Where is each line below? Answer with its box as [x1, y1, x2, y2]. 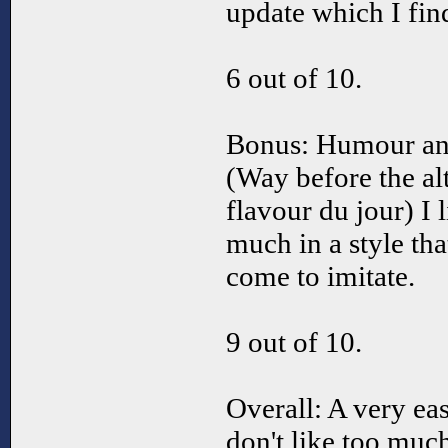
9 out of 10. [226, 326, 362, 359]
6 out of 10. [226, 62, 362, 95]
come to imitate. [226, 260, 415, 293]
